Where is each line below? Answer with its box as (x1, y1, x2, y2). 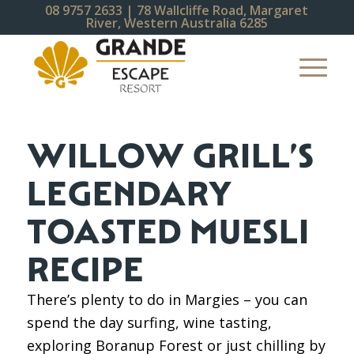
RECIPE (26, 247, 144, 292)
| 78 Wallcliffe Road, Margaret (122, 2, 309, 19)
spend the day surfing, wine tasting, (26, 313, 272, 332)
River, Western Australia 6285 (85, 14, 268, 32)
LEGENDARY (26, 171, 232, 216)
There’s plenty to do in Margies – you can (26, 290, 307, 309)
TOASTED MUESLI (26, 209, 310, 254)
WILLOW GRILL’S (26, 134, 314, 178)
